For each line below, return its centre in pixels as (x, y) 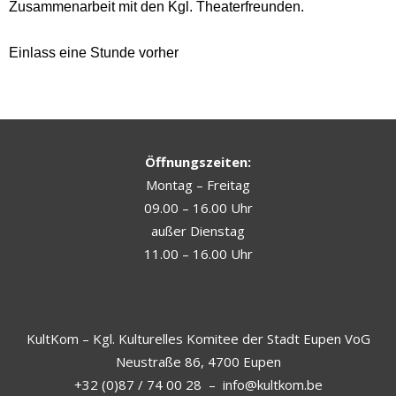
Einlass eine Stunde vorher (94, 53)
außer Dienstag (198, 231)
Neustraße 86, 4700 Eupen (198, 362)
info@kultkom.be (272, 385)
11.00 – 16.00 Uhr (198, 254)
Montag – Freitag (198, 185)
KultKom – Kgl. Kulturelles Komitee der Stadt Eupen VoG (198, 339)
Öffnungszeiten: (198, 162)
